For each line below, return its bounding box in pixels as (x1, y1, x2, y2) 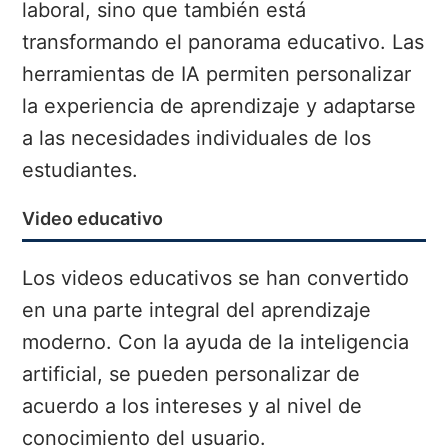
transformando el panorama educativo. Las (22, 30, 425, 55)
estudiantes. (22, 158, 139, 183)
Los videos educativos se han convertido (22, 266, 410, 291)
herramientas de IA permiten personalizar (22, 62, 412, 87)
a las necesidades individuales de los (22, 126, 372, 151)
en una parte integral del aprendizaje (22, 298, 372, 323)
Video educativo (22, 208, 164, 230)
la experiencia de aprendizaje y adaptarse (22, 94, 417, 119)
